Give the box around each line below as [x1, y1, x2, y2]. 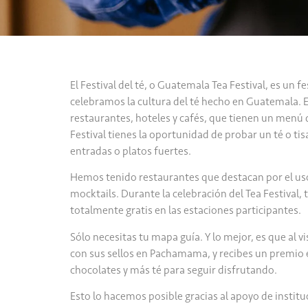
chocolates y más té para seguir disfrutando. [70, 263, 277, 276]
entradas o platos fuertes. [70, 144, 191, 157]
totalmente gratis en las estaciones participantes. [70, 203, 301, 217]
